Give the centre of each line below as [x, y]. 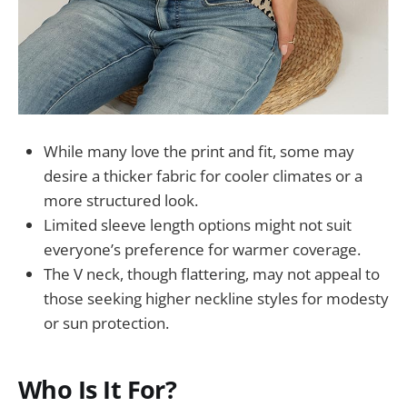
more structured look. [121, 201]
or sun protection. [106, 323]
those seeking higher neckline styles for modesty [216, 299]
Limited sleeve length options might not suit [198, 225]
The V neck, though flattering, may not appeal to [212, 274]
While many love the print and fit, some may [199, 152]
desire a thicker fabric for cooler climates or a [203, 176]
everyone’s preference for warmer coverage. [202, 250]
